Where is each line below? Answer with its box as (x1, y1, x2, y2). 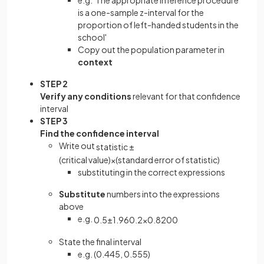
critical (61, 154, 87, 165)
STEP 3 (40, 115, 68, 126)
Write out (59, 140, 96, 151)
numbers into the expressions (105, 189, 220, 199)
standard (118, 154, 153, 165)
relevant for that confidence (131, 90, 240, 101)
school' (78, 31, 107, 42)
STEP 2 (40, 78, 68, 89)
